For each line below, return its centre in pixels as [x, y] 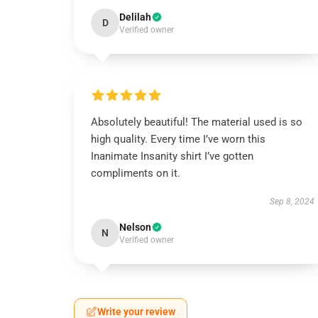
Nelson [135, 227]
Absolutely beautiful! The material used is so [197, 122]
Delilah [135, 17]
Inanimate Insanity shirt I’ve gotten [172, 156]
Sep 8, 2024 [292, 202]
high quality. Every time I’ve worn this [178, 139]
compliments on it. [136, 173]
